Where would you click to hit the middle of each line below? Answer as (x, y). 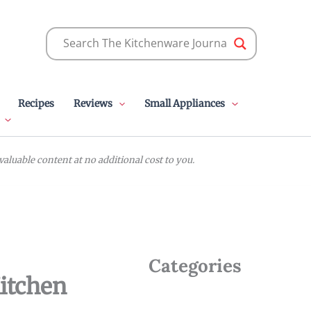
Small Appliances (185, 103)
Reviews (93, 103)
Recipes (36, 103)
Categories (195, 266)
